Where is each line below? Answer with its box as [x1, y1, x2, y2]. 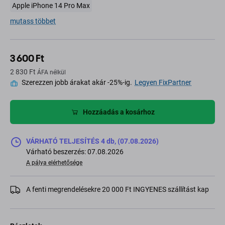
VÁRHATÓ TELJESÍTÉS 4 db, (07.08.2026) [26, 137, 159, 146]
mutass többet [10, 17, 56, 26]
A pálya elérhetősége [26, 159, 82, 167]
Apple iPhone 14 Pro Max [12, 2, 90, 10]
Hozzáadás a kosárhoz [82, 107, 155, 116]
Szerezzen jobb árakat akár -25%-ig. [20, 78, 134, 87]
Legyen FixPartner [135, 78, 191, 87]
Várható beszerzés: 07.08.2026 [26, 148, 124, 156]
